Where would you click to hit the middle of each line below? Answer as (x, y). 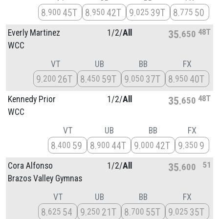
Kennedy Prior (32, 99)
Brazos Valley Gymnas (45, 178)
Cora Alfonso (30, 165)
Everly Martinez (34, 33)
